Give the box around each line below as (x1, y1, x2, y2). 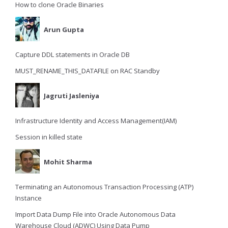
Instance (15, 193, 42, 203)
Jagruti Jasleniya (44, 91, 99, 101)
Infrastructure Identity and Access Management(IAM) (15, 116, 177, 126)
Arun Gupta (44, 25, 84, 35)
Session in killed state (15, 132, 82, 142)
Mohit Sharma (44, 157, 92, 167)
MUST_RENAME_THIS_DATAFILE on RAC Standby (15, 66, 160, 76)
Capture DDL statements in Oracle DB (15, 50, 130, 60)
